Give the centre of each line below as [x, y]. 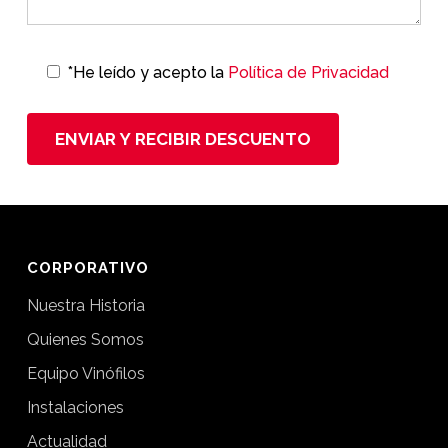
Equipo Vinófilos [85, 374]
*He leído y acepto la [147, 72]
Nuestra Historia [85, 306]
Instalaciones [75, 408]
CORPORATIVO [87, 268]
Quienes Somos [85, 340]
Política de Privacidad [308, 72]
